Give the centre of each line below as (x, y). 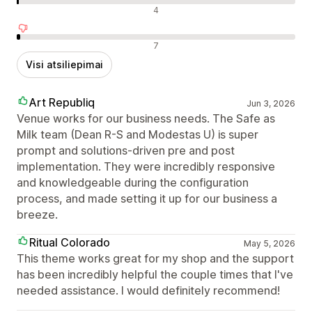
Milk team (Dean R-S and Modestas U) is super (138, 134)
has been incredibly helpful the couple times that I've (155, 274)
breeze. (37, 214)
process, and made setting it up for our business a (147, 198)
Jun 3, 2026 (271, 103)
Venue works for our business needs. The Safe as (146, 118)
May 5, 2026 (269, 243)
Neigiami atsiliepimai (66, 44)
